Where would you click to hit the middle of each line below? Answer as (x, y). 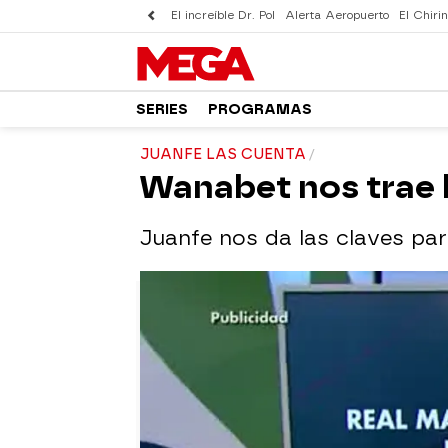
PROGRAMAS (260, 109)
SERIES (162, 109)
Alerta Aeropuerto (337, 15)
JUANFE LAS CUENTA (223, 154)
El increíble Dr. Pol (223, 15)
